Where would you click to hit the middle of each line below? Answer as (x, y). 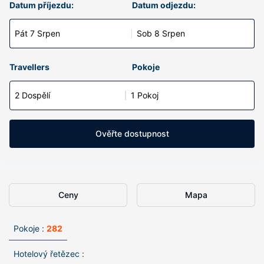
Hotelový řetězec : (49, 254)
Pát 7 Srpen (37, 33)
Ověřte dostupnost (132, 133)
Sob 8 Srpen (161, 33)
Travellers (29, 67)
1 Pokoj (145, 95)
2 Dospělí (32, 95)
